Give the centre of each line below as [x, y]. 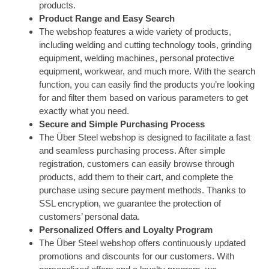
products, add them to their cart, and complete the [136, 177]
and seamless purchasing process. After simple [132, 151]
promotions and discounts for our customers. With [137, 256]
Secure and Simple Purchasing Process [122, 124]
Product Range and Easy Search [107, 19]
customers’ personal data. [89, 217]
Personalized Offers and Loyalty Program [126, 230]
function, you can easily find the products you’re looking [147, 85]
